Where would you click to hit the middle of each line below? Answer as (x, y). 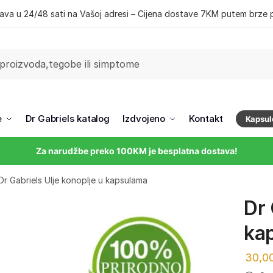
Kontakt (206, 119)
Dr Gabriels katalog (68, 119)
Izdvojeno (144, 119)
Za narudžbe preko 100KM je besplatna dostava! (136, 151)
